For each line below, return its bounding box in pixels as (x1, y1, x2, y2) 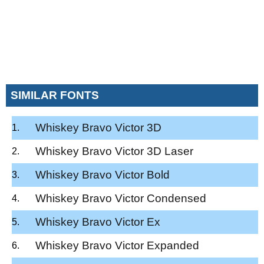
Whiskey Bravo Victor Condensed (35, 192, 206, 204)
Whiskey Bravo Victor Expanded (35, 239, 199, 252)
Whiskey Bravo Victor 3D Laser (35, 144, 193, 157)
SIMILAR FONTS (11, 88, 99, 101)
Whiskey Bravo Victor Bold (35, 168, 170, 181)
